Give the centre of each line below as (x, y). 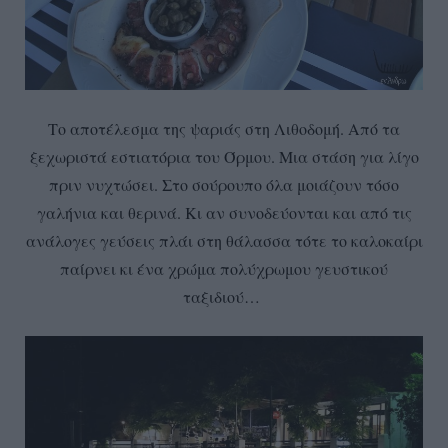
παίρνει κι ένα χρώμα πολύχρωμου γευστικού (224, 269)
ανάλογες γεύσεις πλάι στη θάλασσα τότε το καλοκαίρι (224, 241)
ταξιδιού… (224, 297)
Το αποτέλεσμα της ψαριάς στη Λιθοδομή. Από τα (224, 129)
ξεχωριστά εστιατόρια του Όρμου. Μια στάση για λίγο (224, 157)
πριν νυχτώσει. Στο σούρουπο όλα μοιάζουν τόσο (224, 185)
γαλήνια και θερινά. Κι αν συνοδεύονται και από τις (224, 213)
